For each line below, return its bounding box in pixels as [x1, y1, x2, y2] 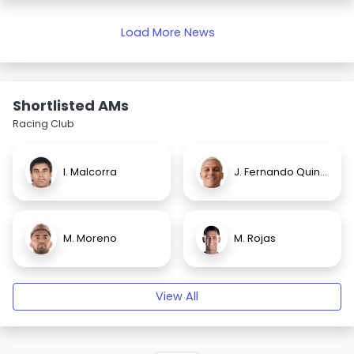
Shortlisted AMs [13, 96, 129, 115]
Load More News [120, 24, 215, 40]
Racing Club [13, 117, 74, 130]
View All [156, 288, 198, 304]
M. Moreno [63, 232, 117, 245]
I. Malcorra [63, 165, 117, 179]
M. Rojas [234, 232, 276, 245]
